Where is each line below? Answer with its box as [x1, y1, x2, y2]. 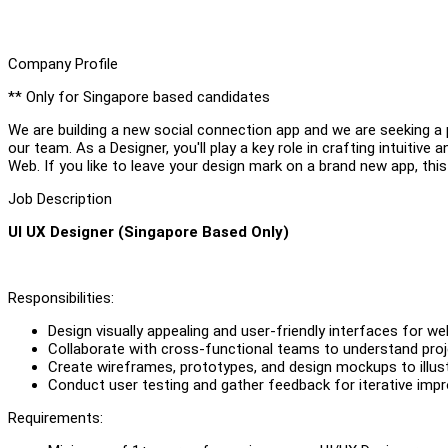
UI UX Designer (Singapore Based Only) [8, 222, 289, 241]
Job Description [8, 189, 112, 208]
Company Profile [8, 54, 118, 73]
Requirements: [8, 408, 103, 427]
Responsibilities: [8, 288, 114, 307]
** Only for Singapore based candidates [8, 87, 270, 106]
